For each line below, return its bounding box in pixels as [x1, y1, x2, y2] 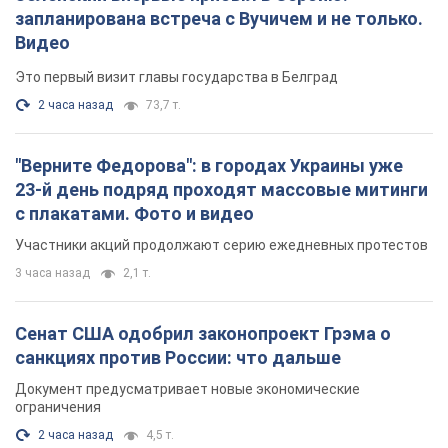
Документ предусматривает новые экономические [15, 182, 360, 199]
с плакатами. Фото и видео [15, 4, 254, 26]
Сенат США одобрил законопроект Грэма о [15, 124, 391, 146]
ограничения [15, 200, 101, 217]
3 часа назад [15, 67, 90, 82]
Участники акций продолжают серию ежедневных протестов [15, 38, 428, 55]
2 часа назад [38, 229, 113, 244]
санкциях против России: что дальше [15, 148, 341, 170]
